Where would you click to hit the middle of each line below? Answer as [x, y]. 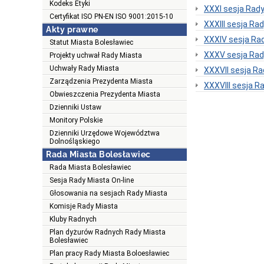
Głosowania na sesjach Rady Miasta [108, 194]
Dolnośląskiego [75, 142]
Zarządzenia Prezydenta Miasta [101, 82]
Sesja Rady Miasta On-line [92, 181]
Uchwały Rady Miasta [84, 69]
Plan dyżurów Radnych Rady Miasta [108, 232]
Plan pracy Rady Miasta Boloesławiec [109, 254]
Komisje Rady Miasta [84, 207]
